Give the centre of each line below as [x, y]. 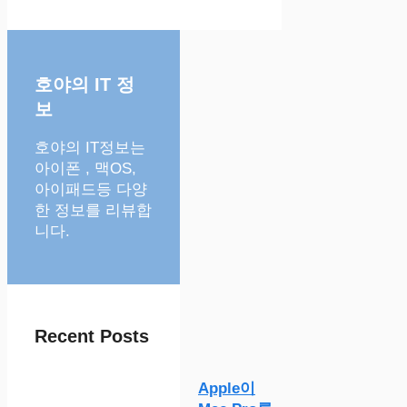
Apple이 [227, 388]
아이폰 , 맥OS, [85, 168]
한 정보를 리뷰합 [93, 210]
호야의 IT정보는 [90, 147]
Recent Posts [92, 337]
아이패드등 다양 [91, 189]
